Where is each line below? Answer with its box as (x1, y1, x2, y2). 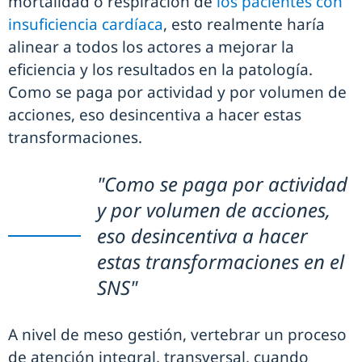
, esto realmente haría (163, 14, 325, 36)
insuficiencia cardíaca (8, 14, 163, 36)
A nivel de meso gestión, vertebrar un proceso (8, 324, 347, 346)
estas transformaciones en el (97, 248, 344, 276)
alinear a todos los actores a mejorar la (8, 36, 294, 58)
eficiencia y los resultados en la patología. (8, 59, 313, 81)
